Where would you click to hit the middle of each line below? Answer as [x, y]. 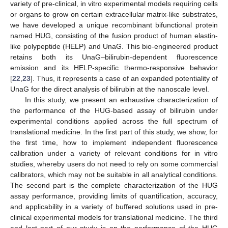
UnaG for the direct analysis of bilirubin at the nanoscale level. [110, 89]
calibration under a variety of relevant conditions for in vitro [114, 153]
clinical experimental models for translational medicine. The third [114, 217]
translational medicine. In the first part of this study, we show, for [114, 132]
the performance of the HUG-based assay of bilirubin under [114, 110]
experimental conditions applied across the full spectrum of [114, 121]
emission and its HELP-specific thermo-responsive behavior [114, 67]
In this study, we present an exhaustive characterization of [121, 99]
